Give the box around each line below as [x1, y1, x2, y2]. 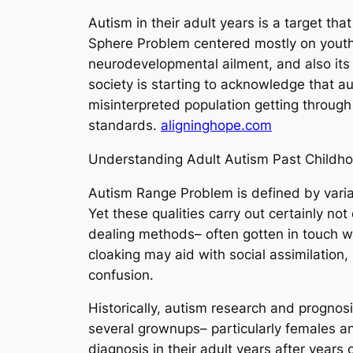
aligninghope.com [161, 117, 272, 133]
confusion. [88, 266, 154, 283]
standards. [88, 117, 161, 133]
